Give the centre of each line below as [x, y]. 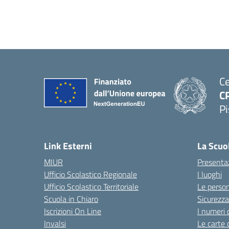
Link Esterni [68, 146]
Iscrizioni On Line [73, 211]
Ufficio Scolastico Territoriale [91, 187]
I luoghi [210, 174]
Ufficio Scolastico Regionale [90, 174]
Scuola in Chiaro [71, 199]
